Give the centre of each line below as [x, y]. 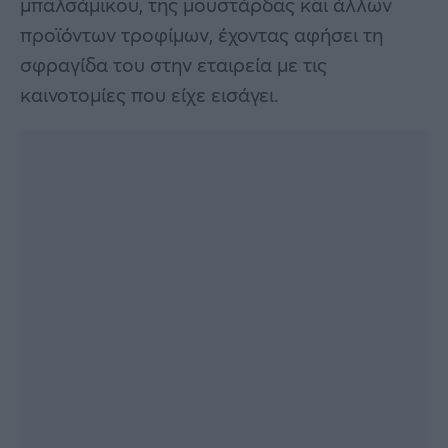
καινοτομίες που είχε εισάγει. [149, 94]
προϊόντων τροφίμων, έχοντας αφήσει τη [201, 34]
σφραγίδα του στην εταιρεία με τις [173, 64]
